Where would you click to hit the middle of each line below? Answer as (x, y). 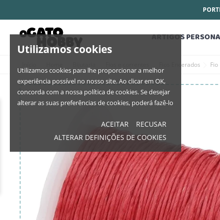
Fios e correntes (127, 65)
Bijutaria (84, 65)
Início (29, 65)
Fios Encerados (180, 65)
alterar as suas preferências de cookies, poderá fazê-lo (95, 103)
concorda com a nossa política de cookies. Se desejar (94, 92)
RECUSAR (151, 124)
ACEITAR (115, 124)
